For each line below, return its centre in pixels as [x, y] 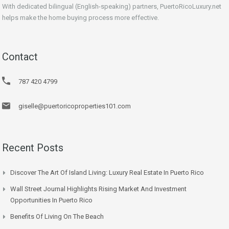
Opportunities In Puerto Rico [51, 200]
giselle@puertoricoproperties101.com [75, 106]
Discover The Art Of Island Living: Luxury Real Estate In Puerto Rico [107, 172]
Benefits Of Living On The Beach [57, 216]
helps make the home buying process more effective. [81, 17]
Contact [20, 56]
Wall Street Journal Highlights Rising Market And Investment [98, 189]
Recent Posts [33, 147]
